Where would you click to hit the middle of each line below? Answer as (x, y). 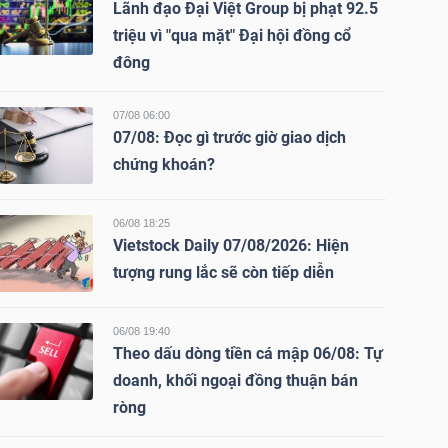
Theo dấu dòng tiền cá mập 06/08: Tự (247, 353)
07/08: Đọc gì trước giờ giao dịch (229, 137)
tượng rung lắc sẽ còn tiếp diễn (223, 272)
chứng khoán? (163, 164)
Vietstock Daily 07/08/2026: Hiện (230, 245)
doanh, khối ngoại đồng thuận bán (235, 380)
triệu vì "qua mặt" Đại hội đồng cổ (231, 35)
